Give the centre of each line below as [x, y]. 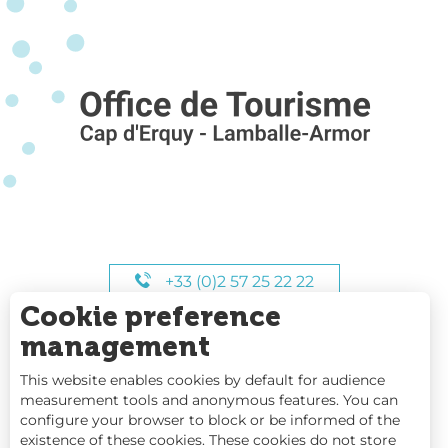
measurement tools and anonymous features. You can [209, 400]
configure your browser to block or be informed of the [210, 420]
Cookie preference [150, 316]
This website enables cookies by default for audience [202, 380]
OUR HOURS [237, 337]
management [115, 346]
